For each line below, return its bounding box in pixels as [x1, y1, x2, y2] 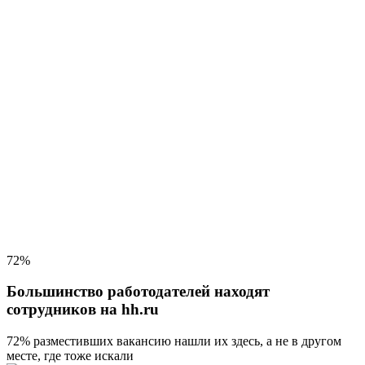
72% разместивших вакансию [7, 334, 171, 349]
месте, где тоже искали [7, 349, 134, 363]
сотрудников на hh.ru [7, 301, 159, 319]
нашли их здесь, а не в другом [171, 334, 341, 349]
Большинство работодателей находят [7, 283, 270, 301]
